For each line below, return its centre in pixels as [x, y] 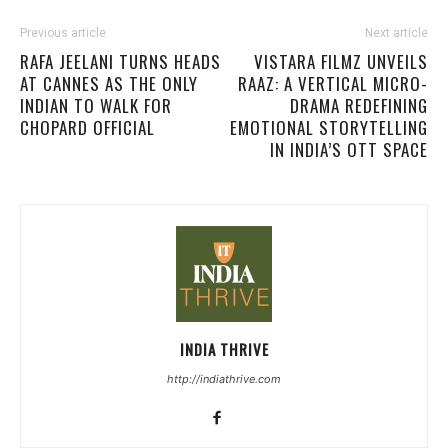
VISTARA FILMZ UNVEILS [341, 61]
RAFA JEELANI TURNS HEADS [120, 61]
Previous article [63, 32]
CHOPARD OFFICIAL [87, 127]
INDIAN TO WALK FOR [96, 105]
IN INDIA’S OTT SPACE [349, 149]
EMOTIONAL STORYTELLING [329, 127]
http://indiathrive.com [224, 378]
